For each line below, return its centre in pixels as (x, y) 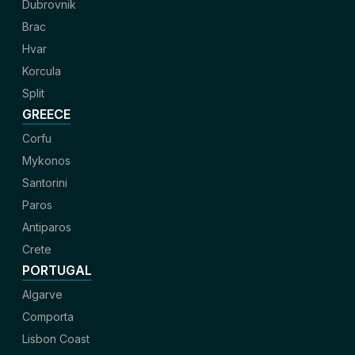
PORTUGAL (57, 270)
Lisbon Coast (56, 338)
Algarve (42, 294)
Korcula (42, 71)
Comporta (48, 316)
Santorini (45, 182)
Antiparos (47, 227)
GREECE (46, 114)
